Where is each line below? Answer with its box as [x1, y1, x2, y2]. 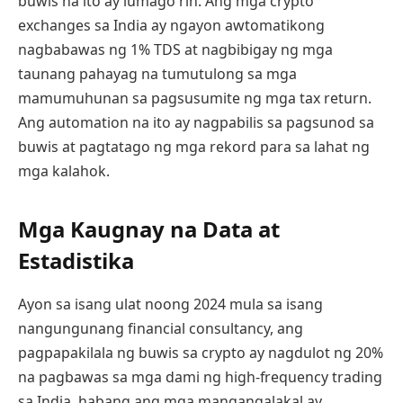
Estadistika [18, 245, 134, 275]
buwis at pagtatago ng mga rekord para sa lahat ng [18, 137, 370, 157]
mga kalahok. [18, 161, 110, 182]
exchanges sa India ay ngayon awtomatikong [18, 15, 325, 36]
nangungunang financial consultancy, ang [18, 318, 303, 338]
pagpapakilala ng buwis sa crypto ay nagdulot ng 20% [18, 342, 383, 363]
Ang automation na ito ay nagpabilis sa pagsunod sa [18, 112, 374, 133]
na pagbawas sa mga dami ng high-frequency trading [18, 366, 382, 387]
